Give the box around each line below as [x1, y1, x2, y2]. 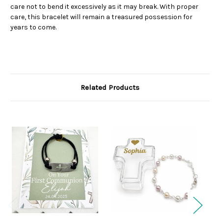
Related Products [81, 83, 139, 92]
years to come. [10, 23, 56, 32]
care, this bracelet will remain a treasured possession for [10, 13, 192, 22]
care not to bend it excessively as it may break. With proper [10, 2, 198, 11]
